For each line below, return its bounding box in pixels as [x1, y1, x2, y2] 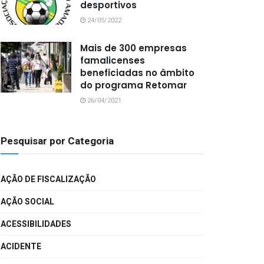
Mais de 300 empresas [80, 41, 187, 54]
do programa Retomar [80, 78, 187, 91]
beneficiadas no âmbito [80, 66, 194, 79]
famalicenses [80, 54, 145, 67]
